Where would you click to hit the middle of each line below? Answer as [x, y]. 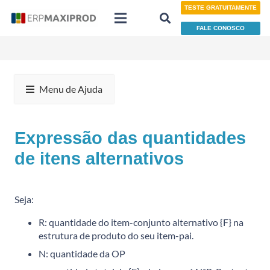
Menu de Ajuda [71, 89]
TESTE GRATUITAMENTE [221, 8]
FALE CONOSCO [221, 28]
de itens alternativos [99, 158]
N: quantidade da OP [82, 253]
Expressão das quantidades [130, 138]
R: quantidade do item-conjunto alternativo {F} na [141, 222]
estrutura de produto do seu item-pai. [116, 235]
